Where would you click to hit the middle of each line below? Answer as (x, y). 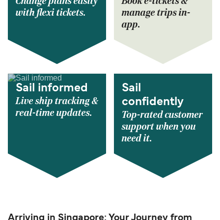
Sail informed (52, 88)
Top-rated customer (162, 115)
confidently (153, 102)
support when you (159, 126)
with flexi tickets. (51, 13)
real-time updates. (54, 113)
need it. (137, 138)
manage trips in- (156, 13)
